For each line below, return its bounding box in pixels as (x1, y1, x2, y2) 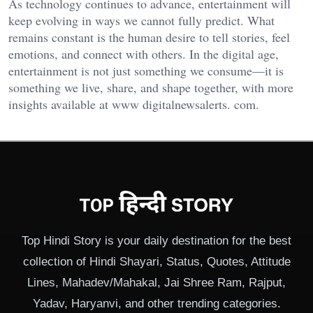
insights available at (8, 96, 112, 113)
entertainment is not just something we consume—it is (8, 62, 284, 80)
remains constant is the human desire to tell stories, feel (8, 29, 290, 46)
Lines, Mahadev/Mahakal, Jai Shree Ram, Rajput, (27, 276, 286, 290)
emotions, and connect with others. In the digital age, (8, 45, 279, 63)
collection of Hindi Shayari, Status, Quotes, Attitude (22, 255, 291, 269)
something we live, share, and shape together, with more (8, 79, 293, 96)
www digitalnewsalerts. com (112, 96, 256, 113)
